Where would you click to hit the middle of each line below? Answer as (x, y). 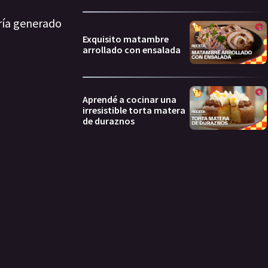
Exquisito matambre (126, 39)
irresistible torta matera (134, 110)
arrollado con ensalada (132, 50)
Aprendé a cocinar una (130, 99)
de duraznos (109, 121)
